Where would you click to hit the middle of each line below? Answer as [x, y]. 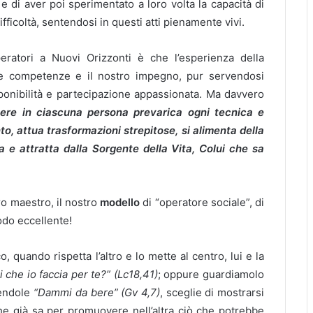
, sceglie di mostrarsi [212, 292]
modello [120, 202]
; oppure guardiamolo [211, 274]
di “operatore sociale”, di [202, 202]
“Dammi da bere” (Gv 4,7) [97, 292]
